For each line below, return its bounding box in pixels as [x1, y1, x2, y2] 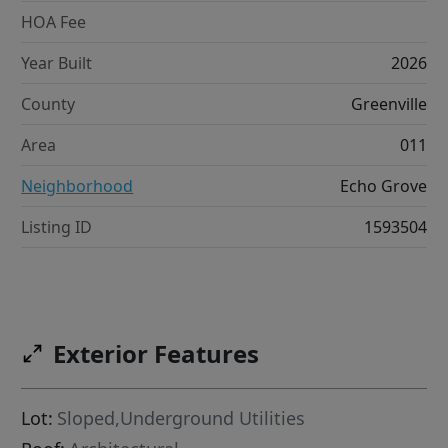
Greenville [350, 93, 427, 116]
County [21, 93, 76, 116]
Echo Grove [339, 175, 427, 198]
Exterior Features [53, 337, 260, 371]
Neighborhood [21, 175, 134, 198]
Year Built [21, 52, 93, 75]
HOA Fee [21, 11, 87, 34]
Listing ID [21, 216, 93, 239]
